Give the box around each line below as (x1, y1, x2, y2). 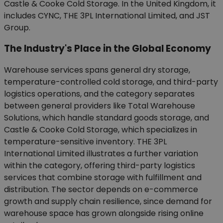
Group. (4, 21, 30, 33)
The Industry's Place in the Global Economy (4, 42, 211, 56)
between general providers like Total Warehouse (4, 100, 195, 112)
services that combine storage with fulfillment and (4, 172, 202, 184)
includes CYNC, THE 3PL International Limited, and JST (4, 9, 210, 21)
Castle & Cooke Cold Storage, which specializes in (4, 124, 197, 136)
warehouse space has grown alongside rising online (4, 208, 204, 220)
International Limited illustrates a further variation (4, 148, 198, 160)
